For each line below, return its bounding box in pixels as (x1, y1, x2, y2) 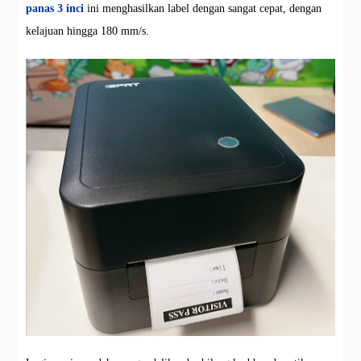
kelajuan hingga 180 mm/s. (26, 25, 150, 38)
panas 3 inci (26, 2, 85, 15)
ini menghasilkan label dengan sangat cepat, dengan (84, 2, 322, 15)
